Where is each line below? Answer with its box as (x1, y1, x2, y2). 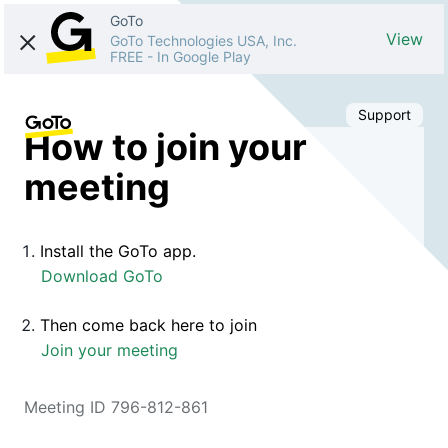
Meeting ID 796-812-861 (24, 396, 208, 417)
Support (358, 106, 411, 123)
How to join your (24, 124, 307, 169)
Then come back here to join (40, 314, 257, 335)
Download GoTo (41, 265, 163, 286)
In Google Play (157, 48, 251, 65)
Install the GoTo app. (40, 240, 196, 261)
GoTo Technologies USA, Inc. (110, 32, 297, 49)
